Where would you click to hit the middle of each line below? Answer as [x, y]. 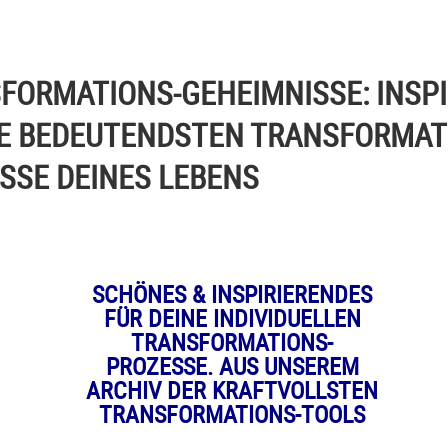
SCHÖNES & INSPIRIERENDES [232, 294]
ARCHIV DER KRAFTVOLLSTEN [232, 390]
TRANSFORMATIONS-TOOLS [232, 414]
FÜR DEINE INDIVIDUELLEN [232, 318]
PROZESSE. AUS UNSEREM [232, 366]
